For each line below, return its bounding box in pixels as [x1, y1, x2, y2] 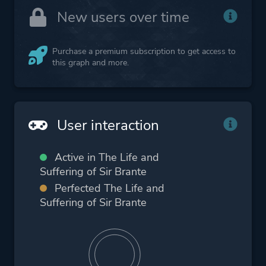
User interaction [53, 115, 159, 135]
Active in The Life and [55, 150, 159, 164]
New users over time [53, 7, 189, 27]
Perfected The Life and [55, 180, 164, 195]
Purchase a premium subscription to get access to [52, 45, 236, 57]
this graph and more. [52, 56, 129, 68]
